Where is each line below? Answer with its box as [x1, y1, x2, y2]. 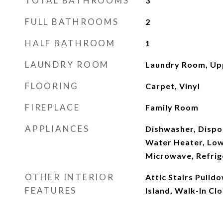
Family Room [145, 103, 199, 112]
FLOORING [25, 81, 79, 91]
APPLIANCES [25, 123, 90, 134]
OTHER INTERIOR [25, 172, 114, 182]
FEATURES [25, 185, 77, 196]
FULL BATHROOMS [25, 16, 119, 27]
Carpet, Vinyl [145, 81, 200, 91]
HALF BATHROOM [25, 38, 115, 48]
